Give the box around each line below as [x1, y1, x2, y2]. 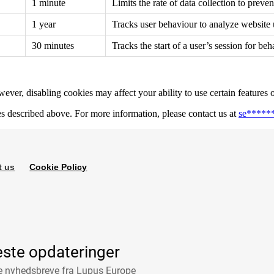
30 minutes [32, 40, 74, 51]
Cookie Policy [29, 162, 87, 172]
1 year [32, 18, 56, 29]
